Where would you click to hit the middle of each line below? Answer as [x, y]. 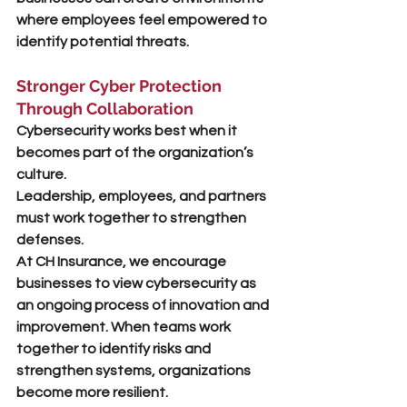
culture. [41, 174]
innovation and [220, 305]
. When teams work [169, 327]
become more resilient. [92, 392]
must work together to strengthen [133, 218]
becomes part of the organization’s [136, 153]
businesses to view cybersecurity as [138, 283]
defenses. [50, 240]
